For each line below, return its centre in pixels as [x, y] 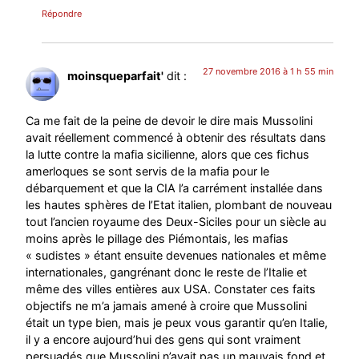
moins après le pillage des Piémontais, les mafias [157, 239]
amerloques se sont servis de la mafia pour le [148, 171]
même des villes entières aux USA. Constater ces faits [171, 289]
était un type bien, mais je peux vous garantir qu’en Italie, [177, 323]
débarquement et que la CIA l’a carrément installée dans [175, 188]
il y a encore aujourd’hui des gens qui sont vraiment [163, 340]
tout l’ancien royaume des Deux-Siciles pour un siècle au [176, 222]
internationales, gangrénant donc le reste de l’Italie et [167, 272]
